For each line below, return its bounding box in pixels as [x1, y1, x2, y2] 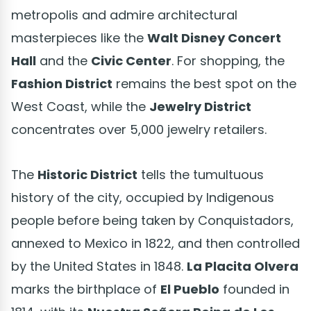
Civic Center [91, 51, 171, 69]
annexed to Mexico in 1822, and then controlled [11, 234, 300, 252]
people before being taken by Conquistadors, [11, 211, 294, 229]
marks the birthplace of [11, 280, 160, 298]
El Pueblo [160, 280, 219, 298]
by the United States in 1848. [11, 257, 187, 275]
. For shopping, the [171, 51, 285, 69]
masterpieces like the [11, 28, 147, 47]
